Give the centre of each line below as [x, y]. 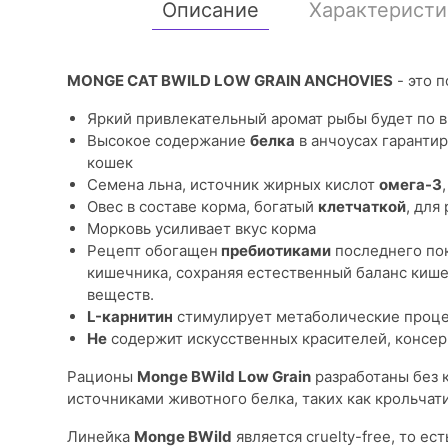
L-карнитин [130, 316]
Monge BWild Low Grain [224, 376]
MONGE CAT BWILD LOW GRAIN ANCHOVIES [230, 80]
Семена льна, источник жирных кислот [233, 184]
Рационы [102, 376]
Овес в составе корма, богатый [202, 206]
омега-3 [410, 184]
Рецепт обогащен [152, 250]
